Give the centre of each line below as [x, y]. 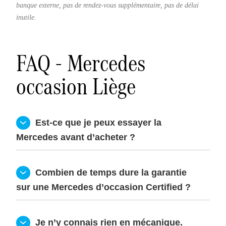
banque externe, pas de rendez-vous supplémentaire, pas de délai [107, 5]
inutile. [26, 17]
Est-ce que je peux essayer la [96, 122]
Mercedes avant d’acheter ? [76, 137]
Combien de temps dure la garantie [108, 172]
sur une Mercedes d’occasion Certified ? [103, 187]
